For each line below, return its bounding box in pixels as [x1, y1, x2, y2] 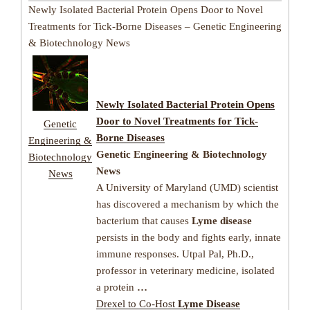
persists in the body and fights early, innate [96, 231, 281, 243]
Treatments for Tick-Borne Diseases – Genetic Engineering [28, 21, 282, 33]
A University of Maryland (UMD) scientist [96, 181, 278, 193]
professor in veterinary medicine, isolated [96, 264, 275, 276]
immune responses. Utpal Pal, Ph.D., [96, 248, 254, 259]
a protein [96, 281, 137, 293]
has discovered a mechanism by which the [96, 198, 279, 210]
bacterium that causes [96, 215, 192, 226]
